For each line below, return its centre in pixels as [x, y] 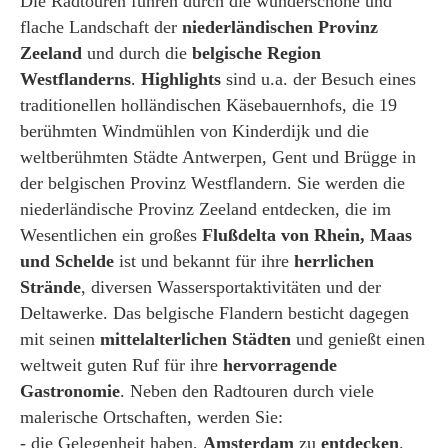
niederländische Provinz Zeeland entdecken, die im [205, 208]
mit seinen [60, 338]
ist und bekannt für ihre [204, 260]
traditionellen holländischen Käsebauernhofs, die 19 [208, 104]
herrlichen [334, 260]
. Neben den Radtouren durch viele [247, 390]
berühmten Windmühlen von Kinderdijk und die [194, 130]
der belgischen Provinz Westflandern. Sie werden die [212, 182]
